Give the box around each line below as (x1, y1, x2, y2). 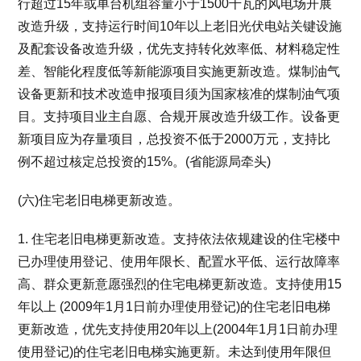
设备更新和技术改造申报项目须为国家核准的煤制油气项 (18, 87, 341, 101)
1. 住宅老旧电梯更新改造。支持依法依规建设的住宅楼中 (18, 232, 342, 246)
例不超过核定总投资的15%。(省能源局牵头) (18, 155, 272, 168)
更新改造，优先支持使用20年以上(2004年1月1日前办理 (18, 322, 338, 336)
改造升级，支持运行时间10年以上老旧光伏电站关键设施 (18, 19, 342, 33)
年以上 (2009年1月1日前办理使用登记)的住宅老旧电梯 (18, 300, 331, 313)
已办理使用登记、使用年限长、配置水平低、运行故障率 (18, 255, 341, 268)
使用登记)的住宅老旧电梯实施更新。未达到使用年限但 (18, 345, 332, 359)
